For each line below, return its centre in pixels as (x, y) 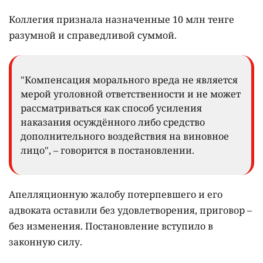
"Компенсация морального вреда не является (129, 80)
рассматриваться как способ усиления (111, 108)
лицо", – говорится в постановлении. (107, 151)
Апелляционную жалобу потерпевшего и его (116, 195)
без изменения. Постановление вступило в (111, 226)
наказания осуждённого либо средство (113, 122)
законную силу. (45, 242)
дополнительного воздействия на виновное (125, 136)
